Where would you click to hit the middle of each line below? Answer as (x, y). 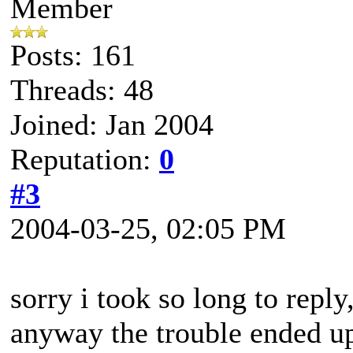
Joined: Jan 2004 (112, 124)
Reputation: (85, 159)
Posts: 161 (73, 55)
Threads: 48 (82, 89)
